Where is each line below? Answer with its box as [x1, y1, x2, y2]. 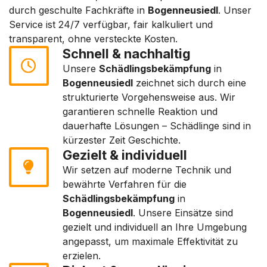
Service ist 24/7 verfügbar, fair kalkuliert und [9, 18, 213, 30]
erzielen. [63, 250, 101, 262]
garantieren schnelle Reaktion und [63, 105, 218, 117]
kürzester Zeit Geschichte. [63, 134, 181, 146]
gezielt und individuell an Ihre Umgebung [63, 221, 247, 233]
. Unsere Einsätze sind [133, 207, 233, 219]
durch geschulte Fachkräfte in [9, 4, 148, 16]
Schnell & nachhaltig [63, 46, 191, 61]
